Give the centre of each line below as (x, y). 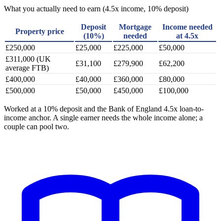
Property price (39, 31)
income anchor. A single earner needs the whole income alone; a (103, 117)
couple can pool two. (37, 126)
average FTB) (27, 68)
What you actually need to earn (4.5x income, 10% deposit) (96, 8)
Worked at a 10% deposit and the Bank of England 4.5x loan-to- (104, 109)
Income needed (187, 27)
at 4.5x (187, 36)
